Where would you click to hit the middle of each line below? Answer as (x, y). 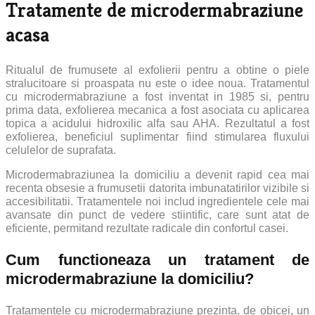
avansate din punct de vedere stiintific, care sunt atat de (157, 214)
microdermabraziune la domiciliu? (130, 278)
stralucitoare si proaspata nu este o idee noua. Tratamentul (157, 83)
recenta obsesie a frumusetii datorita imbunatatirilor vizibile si (157, 188)
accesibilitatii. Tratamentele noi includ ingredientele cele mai (157, 201)
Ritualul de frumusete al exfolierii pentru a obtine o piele (157, 70)
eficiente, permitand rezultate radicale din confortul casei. (147, 228)
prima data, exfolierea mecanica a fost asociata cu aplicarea (157, 110)
